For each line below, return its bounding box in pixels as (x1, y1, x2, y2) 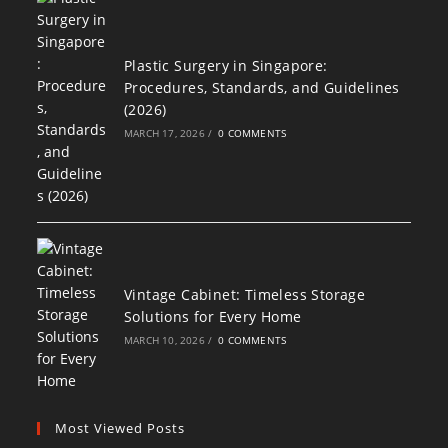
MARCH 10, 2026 (123, 332, 205, 347)
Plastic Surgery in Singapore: (123, 55, 328, 75)
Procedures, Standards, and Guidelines (123, 77, 400, 97)
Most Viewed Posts (55, 418, 186, 437)
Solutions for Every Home (123, 306, 302, 326)
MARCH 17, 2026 (123, 125, 205, 140)
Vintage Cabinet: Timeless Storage (123, 284, 366, 304)
